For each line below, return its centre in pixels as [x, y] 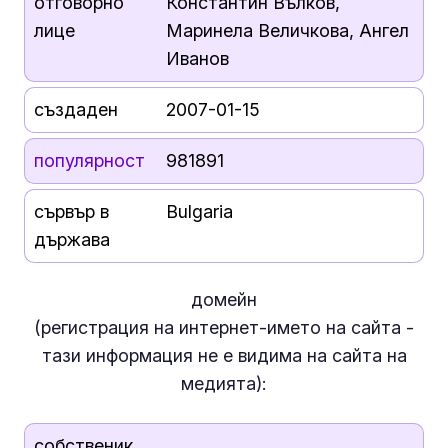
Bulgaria [199, 211]
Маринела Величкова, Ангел [287, 30]
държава [71, 239]
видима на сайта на [319, 355]
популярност [89, 160]
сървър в [71, 211]
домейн [224, 299]
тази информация [119, 355]
